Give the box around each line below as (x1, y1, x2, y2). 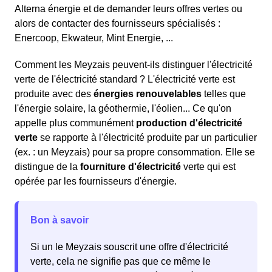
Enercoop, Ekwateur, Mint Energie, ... (15, 33, 173, 44)
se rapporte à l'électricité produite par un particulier (38, 132, 257, 143)
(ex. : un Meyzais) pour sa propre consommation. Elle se (15, 147, 255, 158)
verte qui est (181, 161, 236, 172)
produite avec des (15, 89, 93, 100)
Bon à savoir (30, 215, 89, 226)
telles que (204, 89, 246, 100)
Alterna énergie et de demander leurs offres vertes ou (15, 4, 242, 15)
